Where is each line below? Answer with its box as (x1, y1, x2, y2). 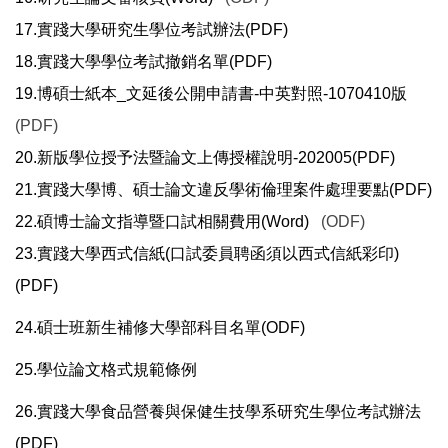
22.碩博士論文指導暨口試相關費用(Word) (15, 213, 309, 231)
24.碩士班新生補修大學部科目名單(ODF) (15, 319, 305, 337)
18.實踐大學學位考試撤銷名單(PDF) (15, 53, 272, 71)
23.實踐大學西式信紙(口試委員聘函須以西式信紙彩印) (15, 245, 399, 263)
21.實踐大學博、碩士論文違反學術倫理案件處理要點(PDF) (15, 181, 432, 199)
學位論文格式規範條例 (37, 361, 197, 379)
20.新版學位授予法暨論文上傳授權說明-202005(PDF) (15, 149, 395, 167)
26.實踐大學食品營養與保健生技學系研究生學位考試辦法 (15, 403, 421, 421)
